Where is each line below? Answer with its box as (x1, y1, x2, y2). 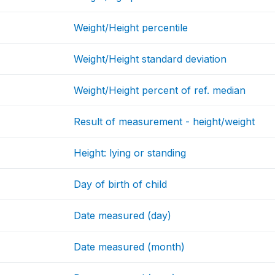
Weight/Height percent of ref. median (74, 84, 246, 97)
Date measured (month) (74, 241, 185, 254)
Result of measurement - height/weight (74, 115, 255, 128)
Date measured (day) (74, 209, 172, 222)
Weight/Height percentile (74, 21, 188, 34)
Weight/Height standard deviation (74, 53, 227, 66)
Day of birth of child (74, 178, 168, 191)
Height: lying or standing (74, 147, 187, 160)
